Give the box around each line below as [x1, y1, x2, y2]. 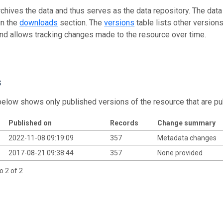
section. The [58, 17, 105, 27]
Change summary [157, 118, 216, 127]
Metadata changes [157, 133, 218, 142]
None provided [157, 148, 204, 157]
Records [110, 118, 138, 127]
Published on [8, 118, 52, 127]
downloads [19, 17, 58, 27]
